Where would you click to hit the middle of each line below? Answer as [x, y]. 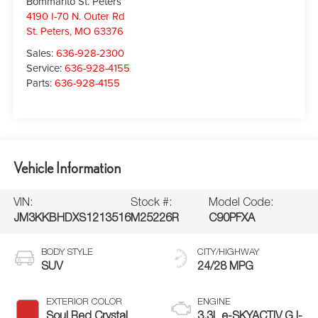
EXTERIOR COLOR [84, 303]
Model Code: [241, 204]
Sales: [42, 53]
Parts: [41, 83]
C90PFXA [232, 220]
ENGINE [214, 303]
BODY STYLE [67, 253]
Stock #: [152, 204]
